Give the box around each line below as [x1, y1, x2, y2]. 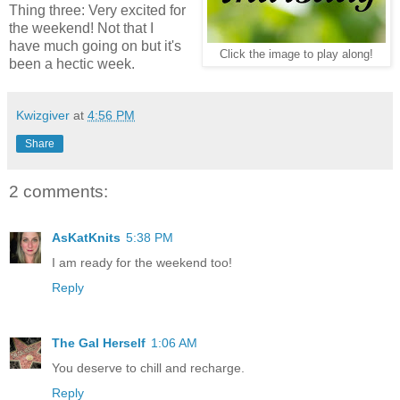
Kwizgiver [16, 108, 70, 123]
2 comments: [9, 182, 108, 202]
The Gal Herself [52, 336, 146, 351]
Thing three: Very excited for [9, 3, 186, 19]
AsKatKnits [52, 230, 121, 246]
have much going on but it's [9, 38, 181, 54]
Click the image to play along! [220, 48, 373, 62]
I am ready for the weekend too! [52, 255, 232, 271]
